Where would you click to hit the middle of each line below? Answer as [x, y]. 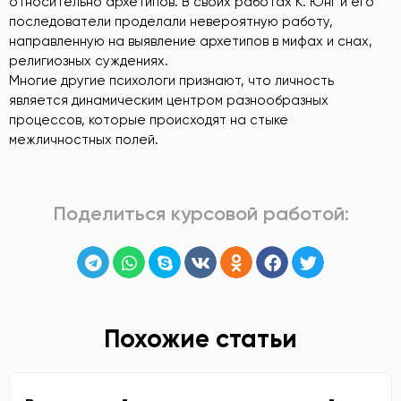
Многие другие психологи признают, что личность [171, 80]
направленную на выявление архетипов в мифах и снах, [191, 41]
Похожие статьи [200, 338]
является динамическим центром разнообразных [169, 100]
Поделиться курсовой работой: [200, 214]
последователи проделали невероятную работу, [171, 21]
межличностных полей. [84, 139]
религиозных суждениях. [89, 60]
